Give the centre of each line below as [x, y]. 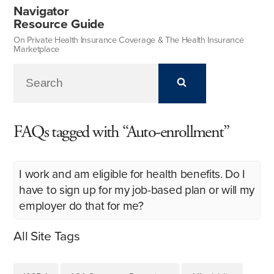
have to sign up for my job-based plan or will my [137, 190]
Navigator [41, 11]
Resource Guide [59, 24]
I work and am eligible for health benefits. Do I [132, 174]
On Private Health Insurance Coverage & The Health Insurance [129, 40]
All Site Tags [47, 236]
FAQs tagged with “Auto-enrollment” [121, 132]
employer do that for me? [81, 206]
